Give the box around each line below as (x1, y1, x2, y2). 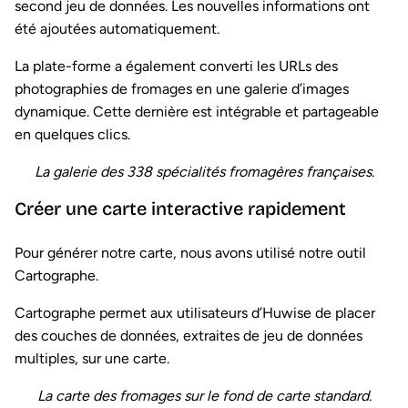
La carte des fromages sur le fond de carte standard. (36, 387, 372, 405)
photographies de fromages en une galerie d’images (15, 80, 349, 98)
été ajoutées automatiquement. (15, 20, 219, 38)
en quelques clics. (15, 126, 130, 144)
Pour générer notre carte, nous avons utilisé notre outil (15, 244, 366, 262)
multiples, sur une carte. (15, 350, 169, 368)
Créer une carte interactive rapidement (15, 198, 346, 220)
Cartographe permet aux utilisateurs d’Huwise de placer (15, 304, 375, 322)
